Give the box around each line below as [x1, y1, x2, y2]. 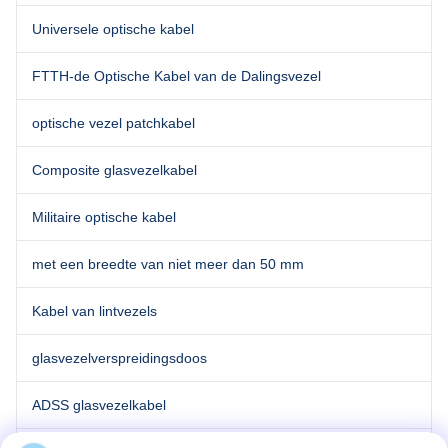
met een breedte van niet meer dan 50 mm [32, 256, 304, 272]
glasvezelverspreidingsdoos [32, 350, 207, 366]
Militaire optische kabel [32, 209, 176, 225]
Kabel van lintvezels [32, 303, 157, 319]
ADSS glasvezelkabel [32, 397, 166, 413]
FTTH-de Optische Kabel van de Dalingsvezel [32, 68, 321, 84]
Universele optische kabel [32, 21, 194, 37]
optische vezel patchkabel [32, 115, 195, 131]
